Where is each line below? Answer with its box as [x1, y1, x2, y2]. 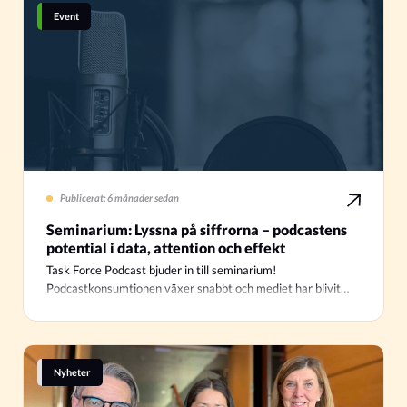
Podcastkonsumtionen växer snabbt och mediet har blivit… [46, 282, 349, 296]
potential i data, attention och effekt [46, 239, 285, 257]
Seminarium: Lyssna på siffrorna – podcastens [46, 221, 347, 239]
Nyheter [54, 366, 91, 379]
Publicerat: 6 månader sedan [60, 193, 179, 204]
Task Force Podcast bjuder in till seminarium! [46, 263, 276, 278]
